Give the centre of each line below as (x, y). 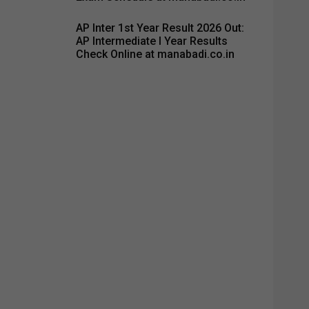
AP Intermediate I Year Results (152, 41)
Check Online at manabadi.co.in (155, 54)
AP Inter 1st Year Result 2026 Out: (160, 28)
